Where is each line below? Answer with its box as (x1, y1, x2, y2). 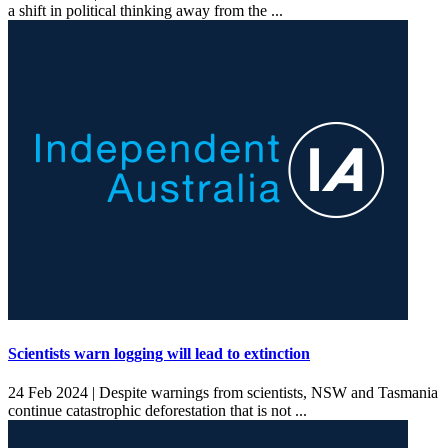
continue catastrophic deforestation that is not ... (8, 402, 311, 420)
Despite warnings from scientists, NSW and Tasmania (95, 384, 438, 402)
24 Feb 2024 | (8, 384, 95, 402)
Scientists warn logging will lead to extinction (8, 344, 310, 362)
